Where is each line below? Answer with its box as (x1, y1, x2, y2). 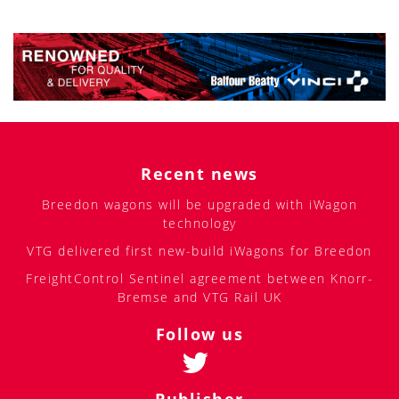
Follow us (155, 322, 244, 345)
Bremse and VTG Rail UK (117, 288, 282, 305)
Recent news (141, 162, 258, 184)
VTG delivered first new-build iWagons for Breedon (27, 241, 372, 259)
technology (162, 214, 237, 232)
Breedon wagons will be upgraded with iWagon (41, 195, 358, 213)
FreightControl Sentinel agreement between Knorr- (26, 269, 373, 287)
